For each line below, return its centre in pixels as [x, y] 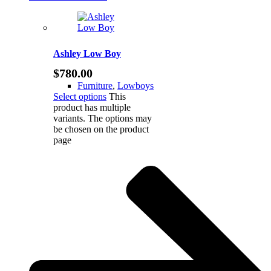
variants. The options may [103, 118]
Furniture [95, 85]
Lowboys [135, 85]
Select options [80, 96]
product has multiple [92, 107]
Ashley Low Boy [87, 53]
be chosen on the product [101, 129]
